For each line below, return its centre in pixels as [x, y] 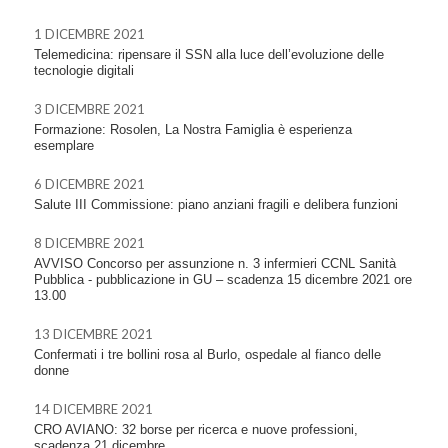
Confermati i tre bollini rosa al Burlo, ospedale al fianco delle [207, 354]
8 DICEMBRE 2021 [89, 243]
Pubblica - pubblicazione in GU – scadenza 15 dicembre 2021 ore [223, 279]
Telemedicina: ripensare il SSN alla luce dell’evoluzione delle [209, 54]
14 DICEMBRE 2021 [93, 409]
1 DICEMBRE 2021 [89, 34]
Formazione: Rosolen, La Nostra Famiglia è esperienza [193, 129]
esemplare [64, 145]
